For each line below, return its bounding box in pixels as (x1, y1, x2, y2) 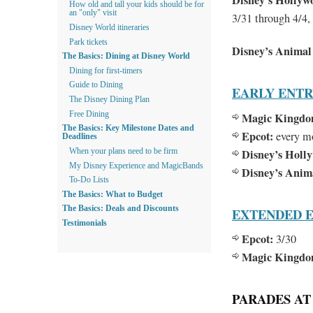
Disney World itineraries (69, 22, 150, 31)
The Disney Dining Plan (69, 95, 150, 104)
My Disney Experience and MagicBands (69, 161, 203, 170)
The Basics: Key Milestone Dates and (62, 124, 194, 133)
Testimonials (62, 219, 107, 228)
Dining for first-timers (69, 66, 143, 75)
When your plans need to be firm (69, 146, 177, 155)
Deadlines (62, 132, 97, 141)
